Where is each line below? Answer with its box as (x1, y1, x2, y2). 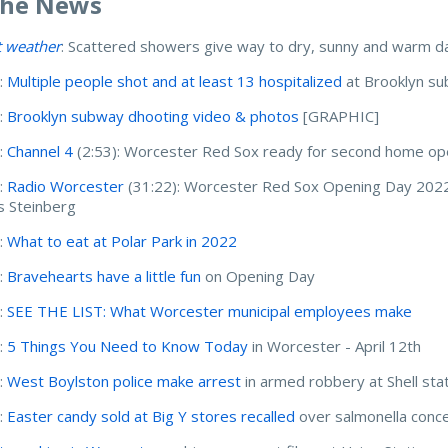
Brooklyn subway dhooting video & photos (7, 105, 300, 126)
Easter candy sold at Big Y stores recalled (7, 405, 296, 426)
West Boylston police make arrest (7, 370, 242, 391)
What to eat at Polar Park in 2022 (7, 230, 238, 251)
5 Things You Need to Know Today (7, 335, 249, 356)
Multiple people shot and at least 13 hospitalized (7, 70, 343, 91)
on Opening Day (201, 265, 320, 286)
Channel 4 (7, 140, 74, 161)
